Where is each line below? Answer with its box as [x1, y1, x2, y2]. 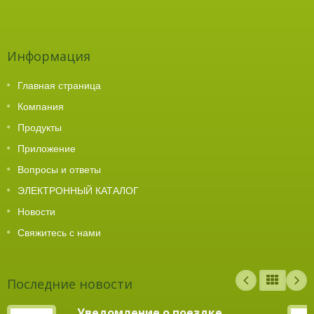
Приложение [18, 142, 76, 154]
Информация [7, 47, 90, 64]
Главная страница [18, 79, 101, 91]
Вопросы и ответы [18, 163, 101, 175]
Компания [18, 100, 64, 112]
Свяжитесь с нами [18, 226, 101, 238]
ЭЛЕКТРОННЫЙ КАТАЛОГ [18, 184, 139, 196]
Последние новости [7, 275, 132, 292]
